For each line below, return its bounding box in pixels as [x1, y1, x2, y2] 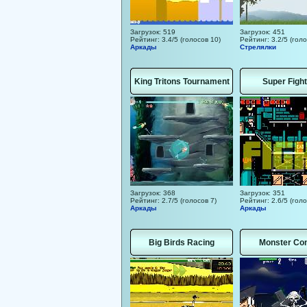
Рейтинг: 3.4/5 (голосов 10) [130, 36, 221, 43]
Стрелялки [240, 43, 276, 51]
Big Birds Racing [149, 238, 214, 247]
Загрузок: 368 [130, 189, 175, 197]
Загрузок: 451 [240, 28, 285, 36]
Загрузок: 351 [240, 189, 285, 197]
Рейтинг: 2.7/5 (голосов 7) [130, 197, 217, 204]
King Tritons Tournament [134, 77, 230, 86]
